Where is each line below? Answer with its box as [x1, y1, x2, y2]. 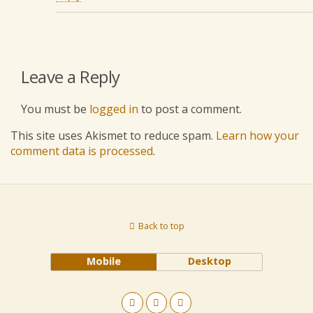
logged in [89, 101, 138, 117]
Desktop [187, 254, 231, 268]
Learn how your [216, 128, 299, 144]
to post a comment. [138, 101, 242, 117]
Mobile [86, 254, 121, 268]
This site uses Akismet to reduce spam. [10, 128, 216, 144]
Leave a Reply [21, 64, 120, 88]
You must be [21, 101, 89, 117]
